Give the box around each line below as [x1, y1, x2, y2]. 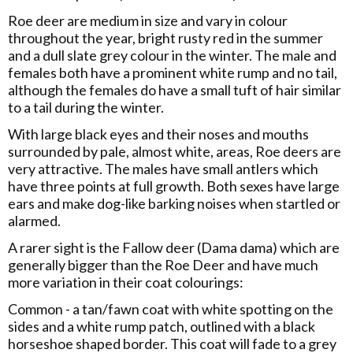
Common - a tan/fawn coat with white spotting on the [8, 300, 333, 318]
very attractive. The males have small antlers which [8, 160, 318, 177]
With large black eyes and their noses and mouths [8, 125, 309, 143]
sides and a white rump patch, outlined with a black [8, 318, 315, 335]
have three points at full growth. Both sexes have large [8, 177, 340, 195]
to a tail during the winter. [8, 98, 164, 116]
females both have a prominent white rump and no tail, [8, 64, 337, 81]
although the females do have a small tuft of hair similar [8, 81, 341, 98]
